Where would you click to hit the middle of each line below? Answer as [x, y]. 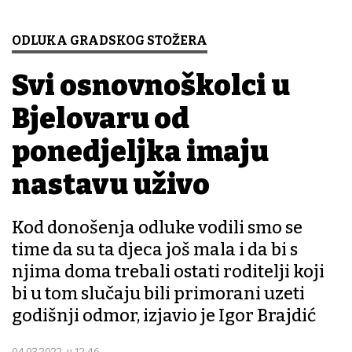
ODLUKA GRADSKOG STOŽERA [110, 41]
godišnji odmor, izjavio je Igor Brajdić [164, 316]
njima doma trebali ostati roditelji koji [168, 272]
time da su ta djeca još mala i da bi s [155, 250]
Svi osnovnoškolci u [151, 86]
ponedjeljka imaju [140, 152]
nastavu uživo [111, 185]
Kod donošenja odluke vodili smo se [157, 228]
